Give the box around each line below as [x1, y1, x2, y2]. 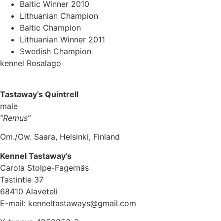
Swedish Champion [20, 46, 91, 57]
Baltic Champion [20, 23, 81, 33]
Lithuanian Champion [20, 11, 98, 21]
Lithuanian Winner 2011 [20, 35, 105, 45]
